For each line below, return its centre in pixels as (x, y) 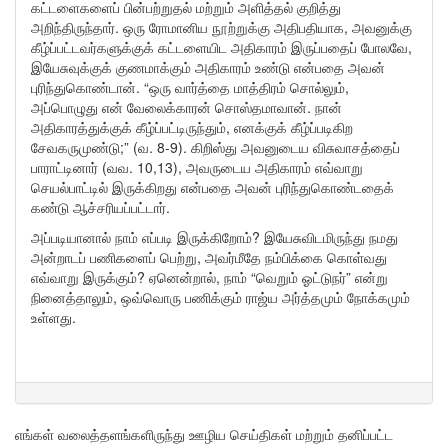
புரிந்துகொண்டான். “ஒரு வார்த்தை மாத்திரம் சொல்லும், (190, 87)
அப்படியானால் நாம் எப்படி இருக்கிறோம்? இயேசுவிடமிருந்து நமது (214, 237)
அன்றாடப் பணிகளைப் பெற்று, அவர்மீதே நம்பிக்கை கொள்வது (209, 257)
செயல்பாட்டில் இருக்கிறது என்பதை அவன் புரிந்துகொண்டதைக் (212, 187)
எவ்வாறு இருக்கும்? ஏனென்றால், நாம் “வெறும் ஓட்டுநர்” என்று (209, 277)
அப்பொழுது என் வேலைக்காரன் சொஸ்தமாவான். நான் (186, 107)
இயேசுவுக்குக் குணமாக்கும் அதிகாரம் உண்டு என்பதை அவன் (208, 67)
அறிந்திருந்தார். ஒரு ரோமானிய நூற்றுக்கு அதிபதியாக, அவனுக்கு (221, 27)
